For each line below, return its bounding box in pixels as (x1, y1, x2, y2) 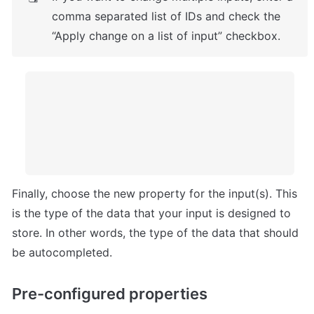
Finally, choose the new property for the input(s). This (12, 186, 297, 201)
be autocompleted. (12, 245, 112, 260)
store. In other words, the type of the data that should (12, 226, 299, 240)
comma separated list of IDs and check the (52, 8, 280, 23)
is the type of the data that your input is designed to (12, 206, 291, 221)
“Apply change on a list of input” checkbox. (52, 28, 280, 43)
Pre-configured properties (12, 284, 207, 303)
